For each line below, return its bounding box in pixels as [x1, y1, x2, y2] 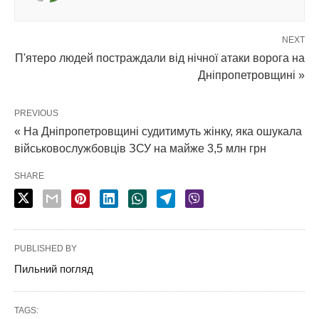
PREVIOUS [14, 108, 58, 118]
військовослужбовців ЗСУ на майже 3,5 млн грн [14, 142, 266, 155]
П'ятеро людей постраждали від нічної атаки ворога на [15, 52, 305, 64]
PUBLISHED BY [14, 244, 77, 253]
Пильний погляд [14, 263, 93, 275]
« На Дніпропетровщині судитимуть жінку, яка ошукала [14, 125, 302, 137]
